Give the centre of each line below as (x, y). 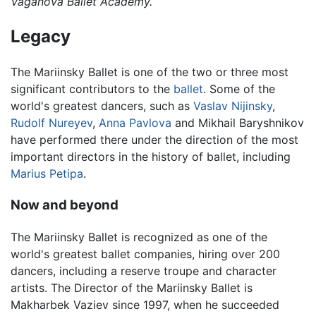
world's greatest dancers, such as (102, 106)
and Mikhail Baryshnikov (238, 123)
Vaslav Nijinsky (233, 106)
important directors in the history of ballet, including (151, 157)
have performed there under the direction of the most (154, 140)
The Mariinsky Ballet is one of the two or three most (150, 72)
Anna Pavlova (135, 123)
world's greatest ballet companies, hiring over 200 (145, 254)
